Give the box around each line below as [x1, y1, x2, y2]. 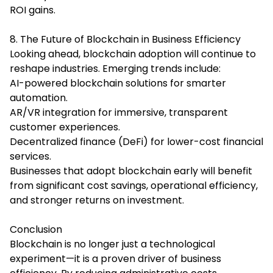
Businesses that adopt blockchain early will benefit [10, 163, 252, 178]
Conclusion [10, 222, 62, 236]
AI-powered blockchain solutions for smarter [10, 76, 226, 90]
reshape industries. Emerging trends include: [10, 61, 221, 76]
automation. [10, 90, 68, 105]
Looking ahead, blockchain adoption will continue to [10, 46, 256, 61]
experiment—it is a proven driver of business [10, 251, 221, 266]
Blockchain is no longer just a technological [10, 236, 215, 251]
